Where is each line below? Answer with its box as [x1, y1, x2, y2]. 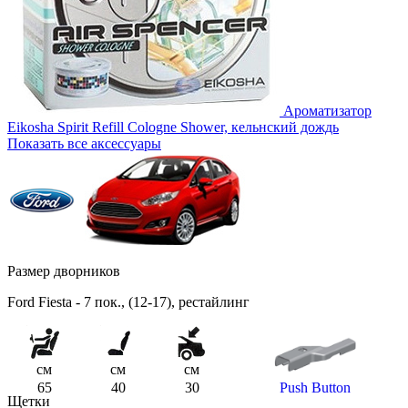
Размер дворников [7, 263, 120, 280]
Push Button [279, 380, 351, 396]
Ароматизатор [283, 103, 372, 119]
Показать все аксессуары [7, 136, 161, 152]
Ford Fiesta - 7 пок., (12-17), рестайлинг [7, 294, 250, 311]
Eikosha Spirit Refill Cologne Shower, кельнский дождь [7, 119, 339, 136]
